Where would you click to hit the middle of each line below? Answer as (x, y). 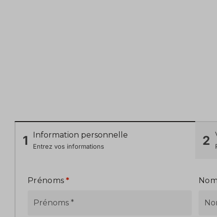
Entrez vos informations (69, 147)
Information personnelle (80, 135)
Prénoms (47, 181)
